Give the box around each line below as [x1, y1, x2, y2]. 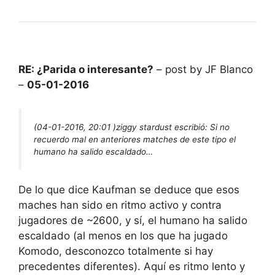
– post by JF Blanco [153, 63, 253, 76]
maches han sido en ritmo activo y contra [18, 199, 222, 212]
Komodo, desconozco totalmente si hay [18, 245, 213, 258]
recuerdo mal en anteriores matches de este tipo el [34, 134, 236, 144]
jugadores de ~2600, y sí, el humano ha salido [18, 214, 247, 227]
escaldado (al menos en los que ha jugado [18, 230, 228, 242]
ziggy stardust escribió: [116, 122, 210, 132]
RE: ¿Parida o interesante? [18, 63, 153, 76]
